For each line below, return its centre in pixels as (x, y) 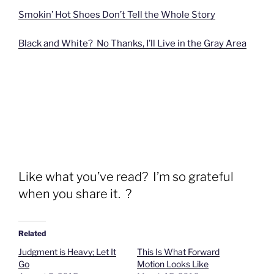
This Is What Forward (178, 251)
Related (32, 233)
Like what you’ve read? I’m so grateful (126, 176)
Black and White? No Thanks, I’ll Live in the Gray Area (132, 43)
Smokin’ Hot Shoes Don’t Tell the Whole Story (117, 15)
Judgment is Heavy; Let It (67, 251)
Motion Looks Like (173, 264)
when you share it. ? (75, 194)
